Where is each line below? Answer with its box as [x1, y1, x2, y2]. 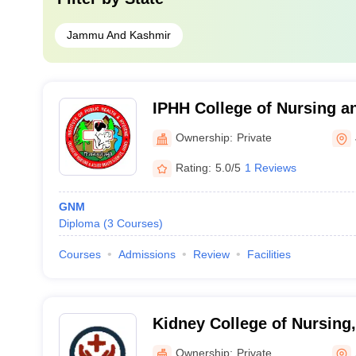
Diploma [58, 217, 100, 230]
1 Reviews [244, 161, 296, 174]
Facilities [246, 248, 291, 261]
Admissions [118, 248, 176, 261]
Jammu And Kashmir [66, 29, 171, 41]
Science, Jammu [152, 120, 277, 137]
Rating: [175, 161, 211, 174]
